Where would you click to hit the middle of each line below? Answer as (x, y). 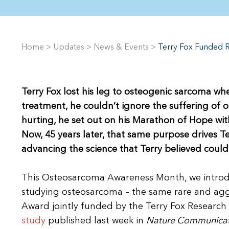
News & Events (121, 47)
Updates (69, 47)
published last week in (96, 221)
